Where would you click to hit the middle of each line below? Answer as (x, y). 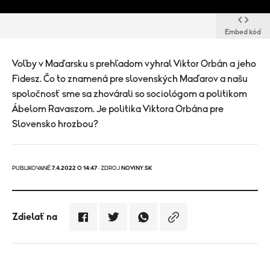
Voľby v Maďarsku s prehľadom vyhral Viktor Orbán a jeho (134, 64)
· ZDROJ (109, 168)
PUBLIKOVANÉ (32, 168)
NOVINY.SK (137, 168)
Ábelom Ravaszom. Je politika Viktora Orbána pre (118, 109)
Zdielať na (35, 217)
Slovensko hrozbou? (55, 124)
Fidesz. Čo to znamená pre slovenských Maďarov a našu (130, 79)
